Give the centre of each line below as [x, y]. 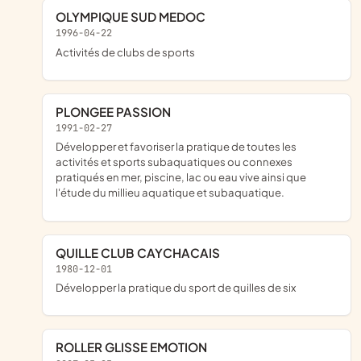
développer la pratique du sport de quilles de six [180, 288]
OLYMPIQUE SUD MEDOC [136, 16]
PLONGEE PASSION [117, 111]
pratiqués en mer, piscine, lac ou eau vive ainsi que [181, 177]
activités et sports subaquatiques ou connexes [174, 162]
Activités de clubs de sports [129, 52]
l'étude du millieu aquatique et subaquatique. [170, 193]
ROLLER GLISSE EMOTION [135, 347]
